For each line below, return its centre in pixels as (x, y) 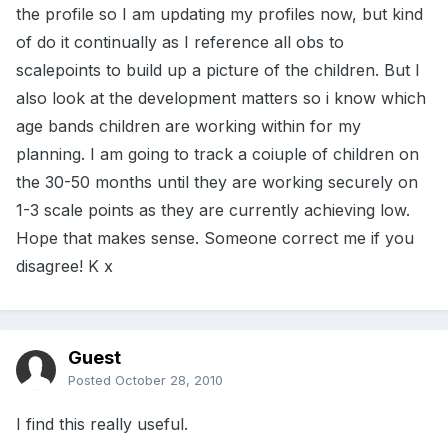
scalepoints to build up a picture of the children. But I (218, 70)
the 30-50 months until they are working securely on (217, 182)
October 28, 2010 (169, 380)
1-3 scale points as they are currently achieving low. (213, 210)
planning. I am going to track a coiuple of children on (217, 154)
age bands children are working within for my (188, 126)
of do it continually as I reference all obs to (180, 42)
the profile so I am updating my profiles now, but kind (219, 14)
